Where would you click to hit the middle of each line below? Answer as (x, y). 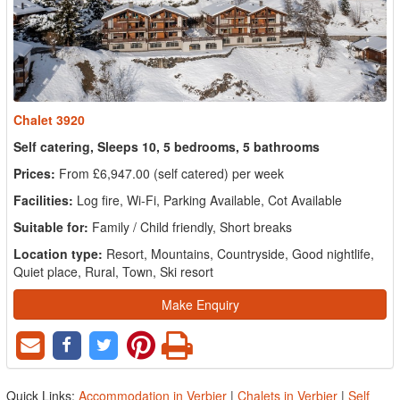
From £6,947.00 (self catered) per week (171, 173)
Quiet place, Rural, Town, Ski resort (113, 271)
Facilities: (43, 200)
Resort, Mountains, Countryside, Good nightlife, (240, 253)
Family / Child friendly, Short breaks (192, 226)
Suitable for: (51, 226)
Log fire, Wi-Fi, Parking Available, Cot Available (209, 200)
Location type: (58, 253)
